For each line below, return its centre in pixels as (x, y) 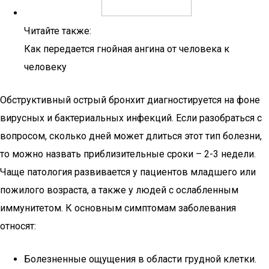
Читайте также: (58, 31)
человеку (45, 67)
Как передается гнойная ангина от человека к (127, 49)
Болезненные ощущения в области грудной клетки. (140, 259)
